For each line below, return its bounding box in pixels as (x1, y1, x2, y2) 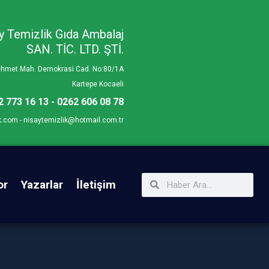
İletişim (76, 177, 116, 192)
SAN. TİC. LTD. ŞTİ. (26, 42, 124, 56)
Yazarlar (21, 177, 64, 192)
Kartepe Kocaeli (72, 80, 124, 88)
